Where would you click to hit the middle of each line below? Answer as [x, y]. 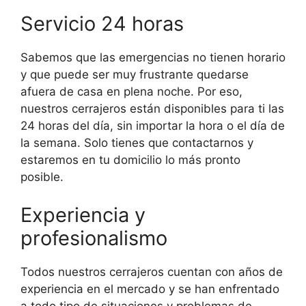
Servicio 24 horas [102, 24]
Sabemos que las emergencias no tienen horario [153, 58]
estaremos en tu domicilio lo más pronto [130, 160]
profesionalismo [94, 238]
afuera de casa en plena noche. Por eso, [131, 92]
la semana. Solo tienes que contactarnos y [137, 143]
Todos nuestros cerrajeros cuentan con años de [152, 272]
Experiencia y [83, 214]
